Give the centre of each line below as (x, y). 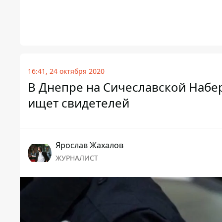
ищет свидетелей (79, 103)
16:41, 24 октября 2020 (66, 71)
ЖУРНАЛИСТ (77, 158)
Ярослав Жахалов (89, 145)
